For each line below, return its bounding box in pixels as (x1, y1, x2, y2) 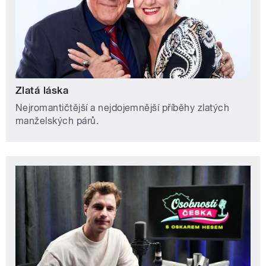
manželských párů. (15, 115, 99, 126)
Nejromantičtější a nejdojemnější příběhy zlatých (15, 102, 230, 113)
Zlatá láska (15, 84, 69, 96)
